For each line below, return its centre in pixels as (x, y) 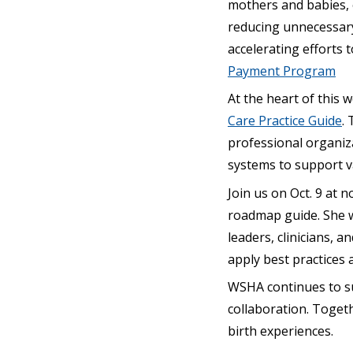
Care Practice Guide (285, 121)
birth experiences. (281, 331)
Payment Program (282, 71)
